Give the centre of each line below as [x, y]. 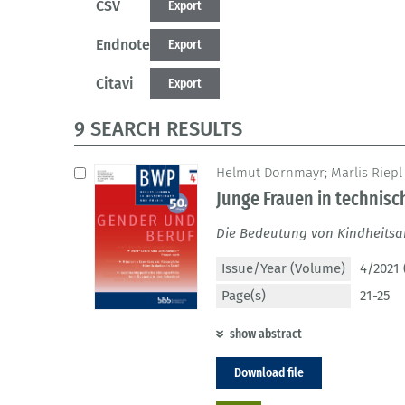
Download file [269, 373]
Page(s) [244, 296]
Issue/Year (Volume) [283, 269]
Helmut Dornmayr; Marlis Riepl [309, 173]
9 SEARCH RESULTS [158, 129]
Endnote [123, 45]
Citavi [115, 84]
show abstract [266, 334]
